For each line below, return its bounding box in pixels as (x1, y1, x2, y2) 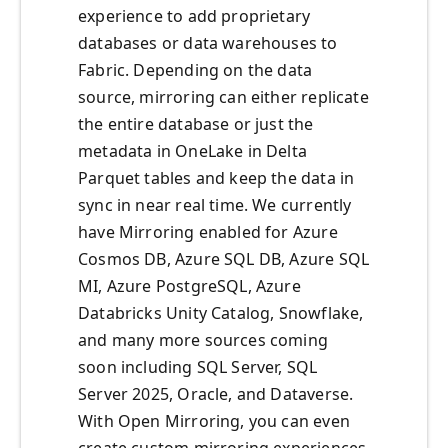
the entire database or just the (78, 113, 314, 136)
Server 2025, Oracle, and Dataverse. (78, 383, 354, 406)
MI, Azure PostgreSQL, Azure (78, 275, 301, 298)
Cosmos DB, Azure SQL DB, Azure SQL (78, 248, 370, 271)
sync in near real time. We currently (78, 194, 352, 217)
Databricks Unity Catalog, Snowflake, (78, 302, 364, 325)
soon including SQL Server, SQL (78, 356, 318, 379)
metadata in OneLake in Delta (78, 140, 308, 163)
